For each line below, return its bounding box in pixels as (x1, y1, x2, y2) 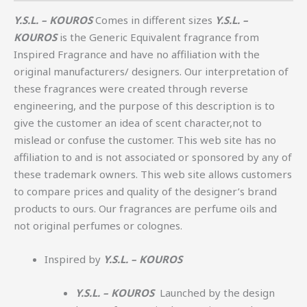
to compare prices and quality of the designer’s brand (14, 184, 277, 199)
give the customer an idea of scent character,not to (14, 116, 262, 130)
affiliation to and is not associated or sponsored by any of (14, 150, 292, 164)
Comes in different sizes (95, 13, 215, 27)
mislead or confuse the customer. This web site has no (14, 133, 276, 147)
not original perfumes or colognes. (14, 219, 182, 233)
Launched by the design (157, 286, 275, 300)
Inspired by (45, 252, 103, 267)
